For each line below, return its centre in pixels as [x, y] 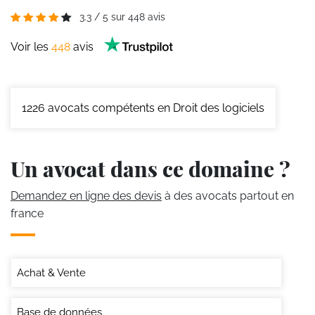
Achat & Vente [51, 272]
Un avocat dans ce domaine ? [150, 168]
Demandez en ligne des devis [86, 195]
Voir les [31, 47]
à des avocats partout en [228, 195]
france [27, 213]
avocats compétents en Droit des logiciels [155, 108]
